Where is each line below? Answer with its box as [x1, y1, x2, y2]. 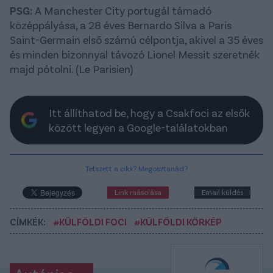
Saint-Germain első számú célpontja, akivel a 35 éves [10, 33, 263, 47]
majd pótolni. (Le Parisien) [10, 62, 133, 76]
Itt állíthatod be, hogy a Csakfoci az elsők [49, 106, 250, 120]
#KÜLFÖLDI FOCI [53, 216, 127, 228]
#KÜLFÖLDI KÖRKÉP [134, 216, 221, 228]
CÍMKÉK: [10, 216, 46, 228]
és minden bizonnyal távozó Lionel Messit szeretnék [10, 48, 260, 62]
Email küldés [202, 188, 244, 197]
